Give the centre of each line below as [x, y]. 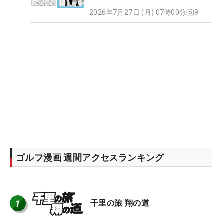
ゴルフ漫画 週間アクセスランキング [90, 157]
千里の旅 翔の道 [120, 203]
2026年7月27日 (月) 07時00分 [138, 12]
